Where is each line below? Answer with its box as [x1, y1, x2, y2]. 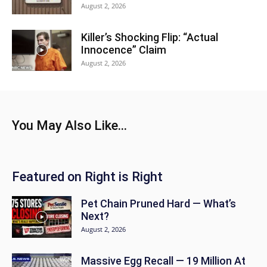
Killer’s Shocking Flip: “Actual [81, 31, 218, 44]
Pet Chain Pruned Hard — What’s [81, 197, 236, 210]
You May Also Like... [12, 118, 127, 133]
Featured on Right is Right [12, 169, 163, 184]
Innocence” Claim [81, 44, 166, 56]
